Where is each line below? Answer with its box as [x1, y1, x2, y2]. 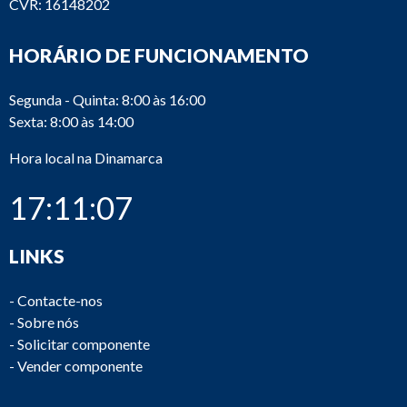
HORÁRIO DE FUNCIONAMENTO [9, 44, 309, 66]
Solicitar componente [17, 335, 150, 352]
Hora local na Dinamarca [9, 149, 163, 166]
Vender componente [17, 357, 143, 374]
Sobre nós [17, 313, 79, 331]
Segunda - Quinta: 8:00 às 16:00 [9, 91, 205, 108]
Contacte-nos [17, 292, 103, 309]
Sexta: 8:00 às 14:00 [9, 113, 134, 130]
